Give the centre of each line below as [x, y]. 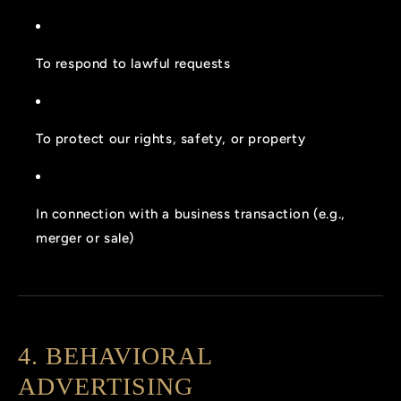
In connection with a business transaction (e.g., [191, 213]
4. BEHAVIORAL [115, 355]
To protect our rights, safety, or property [171, 138]
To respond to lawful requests [133, 63]
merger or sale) [85, 238]
